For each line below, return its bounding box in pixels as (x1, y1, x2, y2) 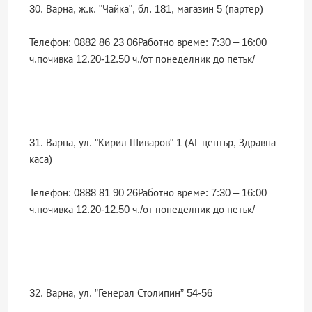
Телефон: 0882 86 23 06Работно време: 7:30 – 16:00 (29, 36, 267, 49)
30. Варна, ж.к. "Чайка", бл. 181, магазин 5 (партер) (29, 3, 264, 15)
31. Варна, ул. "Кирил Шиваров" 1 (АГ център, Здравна (29, 136, 276, 149)
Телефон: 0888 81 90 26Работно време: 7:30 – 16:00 (29, 187, 267, 199)
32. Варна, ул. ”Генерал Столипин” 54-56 (29, 287, 213, 299)
